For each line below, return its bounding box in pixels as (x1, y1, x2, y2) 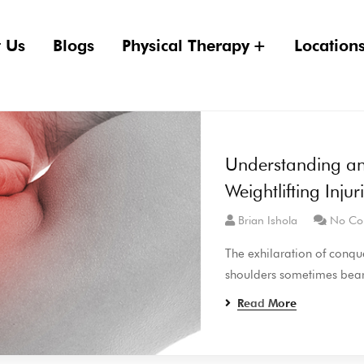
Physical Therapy (122, 36, 249, 55)
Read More (237, 297, 297, 310)
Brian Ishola (238, 214, 298, 227)
